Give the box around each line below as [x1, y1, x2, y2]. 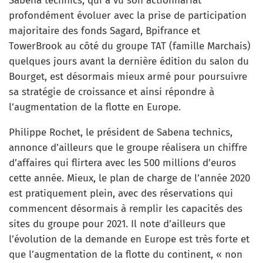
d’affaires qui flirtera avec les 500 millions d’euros [9, 156, 236, 169]
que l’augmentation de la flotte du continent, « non [9, 248, 242, 261]
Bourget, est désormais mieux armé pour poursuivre [9, 70, 247, 83]
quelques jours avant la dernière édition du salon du [9, 55, 249, 68]
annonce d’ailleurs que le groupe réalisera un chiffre [9, 141, 247, 154]
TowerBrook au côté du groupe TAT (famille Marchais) [9, 39, 251, 52]
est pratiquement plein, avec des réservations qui [9, 187, 233, 200]
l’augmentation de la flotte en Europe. [9, 100, 181, 113]
